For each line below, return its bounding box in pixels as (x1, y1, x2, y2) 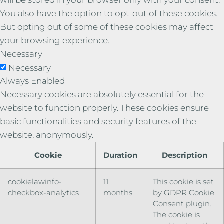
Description (161, 150, 207, 160)
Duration (103, 150, 137, 160)
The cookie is (153, 209, 200, 219)
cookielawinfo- (8, 176, 62, 186)
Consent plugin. (153, 198, 211, 208)
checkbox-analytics (8, 187, 79, 197)
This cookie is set (153, 176, 214, 186)
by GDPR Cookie (153, 187, 214, 197)
